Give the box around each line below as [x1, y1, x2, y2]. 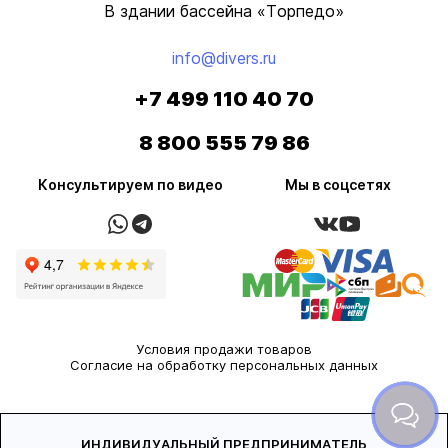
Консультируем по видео [37, 175, 223, 193]
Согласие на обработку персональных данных [70, 356, 378, 373]
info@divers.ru [172, 47, 276, 68]
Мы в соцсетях [285, 175, 392, 193]
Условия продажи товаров [136, 340, 312, 357]
